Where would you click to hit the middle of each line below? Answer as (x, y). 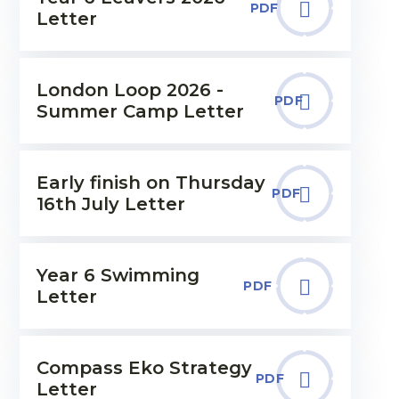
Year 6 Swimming (118, 275)
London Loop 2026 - (130, 90)
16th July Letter (110, 204)
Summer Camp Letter (140, 111)
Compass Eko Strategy (144, 368)
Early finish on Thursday (151, 183)
